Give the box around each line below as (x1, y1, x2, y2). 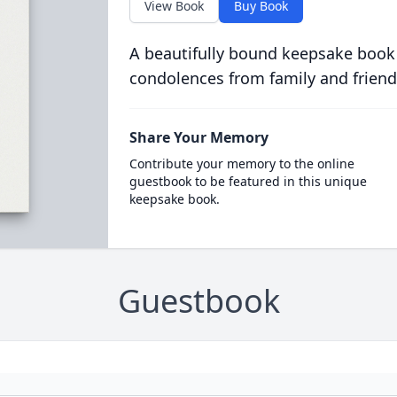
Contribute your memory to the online (128, 155, 354, 172)
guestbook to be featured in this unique (128, 173, 367, 190)
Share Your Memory (128, 128, 269, 147)
